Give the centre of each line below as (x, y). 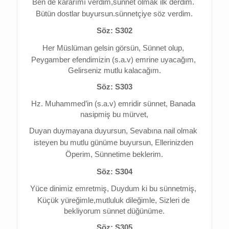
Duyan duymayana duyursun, (80, 131)
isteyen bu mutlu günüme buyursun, (94, 143)
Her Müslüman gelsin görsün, (93, 48)
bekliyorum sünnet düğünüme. (114, 211)
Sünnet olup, (164, 48)
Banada (183, 104)
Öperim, (80, 155)
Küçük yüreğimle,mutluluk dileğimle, (98, 201)
